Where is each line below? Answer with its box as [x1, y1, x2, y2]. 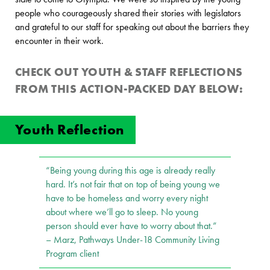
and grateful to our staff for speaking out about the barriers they [14, 21, 249, 34]
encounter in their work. [14, 35, 104, 48]
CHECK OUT [14, 64, 81, 80]
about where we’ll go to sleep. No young [46, 206, 199, 219]
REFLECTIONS [169, 64, 243, 80]
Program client [46, 248, 99, 260]
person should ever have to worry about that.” [46, 220, 218, 233]
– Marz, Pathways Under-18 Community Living [46, 234, 220, 246]
